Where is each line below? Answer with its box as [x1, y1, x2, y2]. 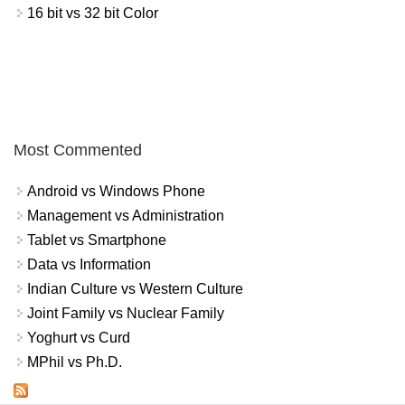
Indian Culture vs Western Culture [27, 281, 243, 297]
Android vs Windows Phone [27, 184, 205, 200]
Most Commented [14, 141, 142, 160]
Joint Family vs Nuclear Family [27, 306, 224, 322]
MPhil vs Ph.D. [27, 354, 122, 371]
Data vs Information [27, 257, 151, 273]
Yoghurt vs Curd [27, 330, 130, 346]
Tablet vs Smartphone [27, 232, 166, 249]
